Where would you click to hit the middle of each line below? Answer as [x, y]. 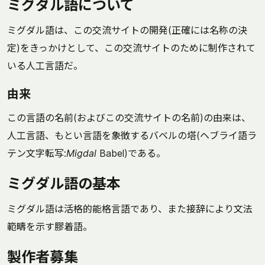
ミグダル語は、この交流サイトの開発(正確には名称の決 [127, 30]
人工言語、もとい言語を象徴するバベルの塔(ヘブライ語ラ [132, 135]
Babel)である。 [131, 153]
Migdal [81, 153]
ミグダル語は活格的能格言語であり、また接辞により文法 [130, 209]
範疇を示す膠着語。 [50, 227]
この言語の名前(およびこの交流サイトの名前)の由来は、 [129, 118]
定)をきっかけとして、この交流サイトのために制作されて [131, 48]
